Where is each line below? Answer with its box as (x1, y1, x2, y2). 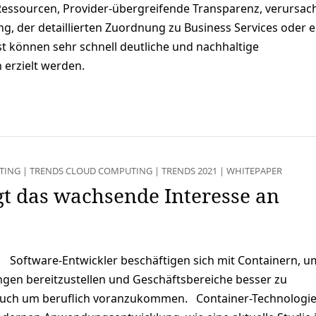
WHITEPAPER (226, 164, 282, 177)
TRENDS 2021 (161, 164, 217, 177)
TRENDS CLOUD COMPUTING (29, 164, 152, 177)
